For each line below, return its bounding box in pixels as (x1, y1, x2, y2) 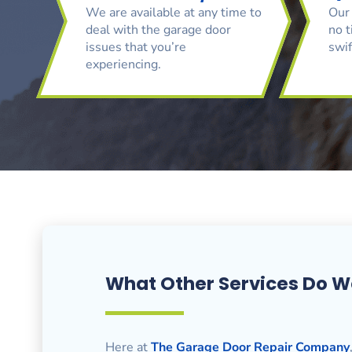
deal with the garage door (85, 20, 231, 38)
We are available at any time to (85, 3, 262, 21)
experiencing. (85, 55, 167, 73)
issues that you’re (85, 38, 186, 56)
